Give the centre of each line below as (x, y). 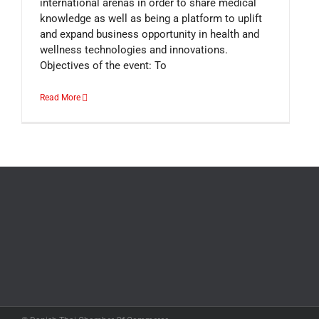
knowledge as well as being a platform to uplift (151, 19)
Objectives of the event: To (103, 66)
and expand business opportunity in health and (150, 34)
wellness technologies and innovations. (134, 50)
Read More (60, 98)
